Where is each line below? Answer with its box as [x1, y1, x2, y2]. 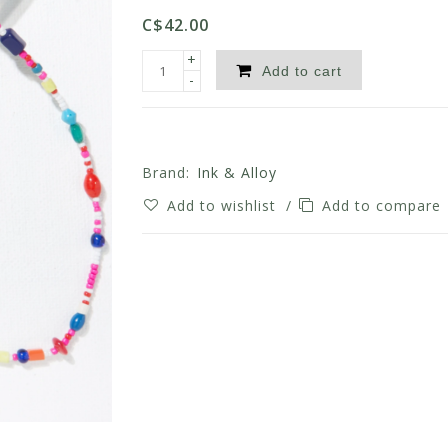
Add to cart [261, 63, 342, 79]
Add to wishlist [166, 196, 281, 215]
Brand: [141, 163, 190, 182]
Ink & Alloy [196, 163, 277, 182]
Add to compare [321, 196, 446, 215]
